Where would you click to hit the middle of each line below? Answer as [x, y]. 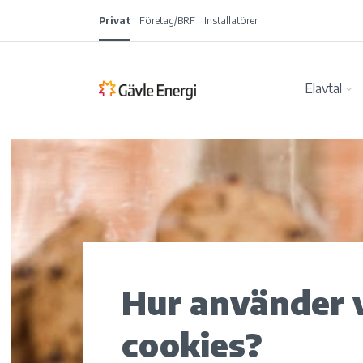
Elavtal [323, 88]
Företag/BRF [168, 21]
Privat [115, 21]
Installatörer [231, 21]
